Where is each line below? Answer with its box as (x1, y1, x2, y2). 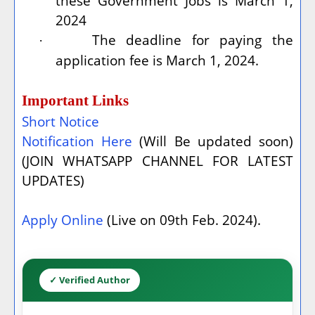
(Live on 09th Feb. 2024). (103, 210, 261, 229)
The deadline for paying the (91, 30, 294, 49)
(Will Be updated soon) (132, 131, 294, 150)
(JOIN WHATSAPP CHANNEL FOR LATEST (22, 151, 293, 169)
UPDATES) (22, 171, 84, 189)
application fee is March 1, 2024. (56, 51, 259, 69)
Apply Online (22, 210, 103, 229)
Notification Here (22, 131, 133, 150)
